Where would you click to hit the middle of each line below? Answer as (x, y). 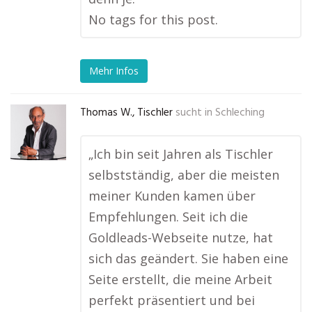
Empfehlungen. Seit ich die (168, 217)
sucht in (194, 113)
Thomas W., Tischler (126, 113)
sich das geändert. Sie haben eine (188, 258)
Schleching (240, 113)
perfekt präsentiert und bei (172, 300)
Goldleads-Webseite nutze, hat (181, 237)
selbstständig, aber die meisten (184, 175)
